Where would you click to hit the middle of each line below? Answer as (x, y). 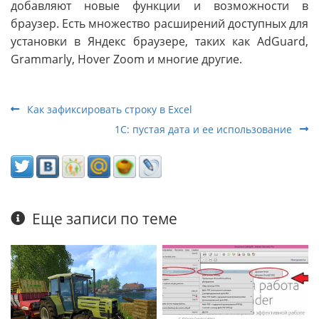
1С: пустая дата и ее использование (205, 130)
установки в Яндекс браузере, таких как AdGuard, (159, 42)
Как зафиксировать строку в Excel (108, 110)
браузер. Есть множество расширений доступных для (159, 24)
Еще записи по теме (105, 219)
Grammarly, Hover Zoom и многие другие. (126, 59)
